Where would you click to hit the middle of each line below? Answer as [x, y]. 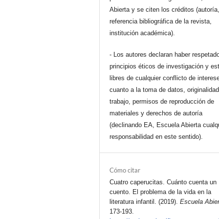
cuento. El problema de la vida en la [161, 192]
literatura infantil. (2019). [145, 201]
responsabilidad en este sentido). [156, 136]
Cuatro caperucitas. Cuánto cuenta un [163, 182]
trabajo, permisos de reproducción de [162, 101]
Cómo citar [125, 170]
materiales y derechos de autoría [156, 113]
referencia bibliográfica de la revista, [161, 21]
